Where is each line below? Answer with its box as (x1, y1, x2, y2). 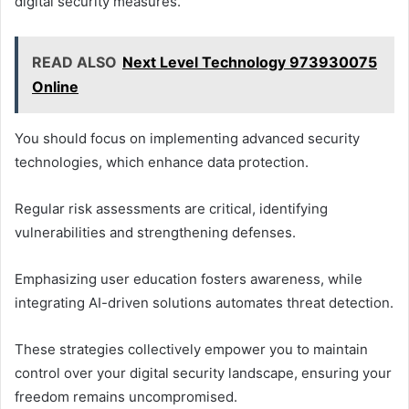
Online (32, 78, 79, 97)
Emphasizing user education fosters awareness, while (15, 270, 362, 288)
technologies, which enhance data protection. (15, 153, 309, 172)
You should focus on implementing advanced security (15, 130, 360, 148)
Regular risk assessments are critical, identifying (15, 200, 328, 218)
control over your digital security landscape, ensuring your (15, 364, 392, 383)
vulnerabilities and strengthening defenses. (15, 224, 296, 242)
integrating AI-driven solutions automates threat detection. (15, 294, 393, 312)
